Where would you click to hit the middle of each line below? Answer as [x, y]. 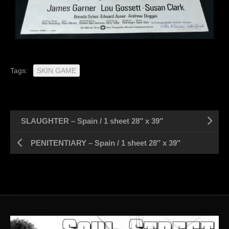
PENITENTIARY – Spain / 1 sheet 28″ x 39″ [106, 143]
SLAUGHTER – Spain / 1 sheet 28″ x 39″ [92, 121]
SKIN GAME [56, 71]
